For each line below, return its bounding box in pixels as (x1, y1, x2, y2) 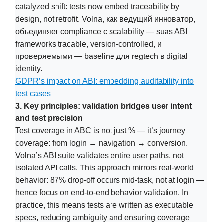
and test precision (15, 113, 83, 122)
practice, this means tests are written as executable (15, 200, 193, 209)
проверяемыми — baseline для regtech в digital (15, 52, 188, 60)
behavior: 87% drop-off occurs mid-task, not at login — (15, 175, 204, 184)
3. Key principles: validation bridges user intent (15, 101, 192, 110)
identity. (15, 64, 42, 73)
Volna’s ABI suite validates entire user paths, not (15, 151, 184, 160)
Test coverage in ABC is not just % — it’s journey (15, 126, 185, 135)
